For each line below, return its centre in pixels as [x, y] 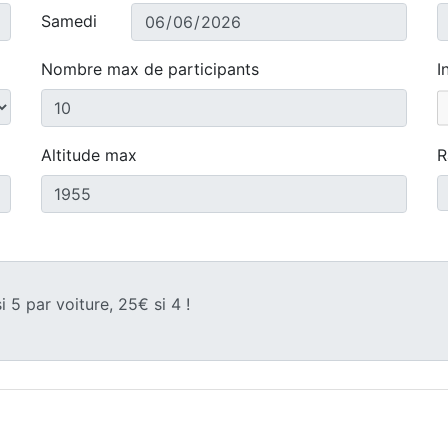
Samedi [68, 21]
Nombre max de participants [149, 69]
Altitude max [88, 155]
